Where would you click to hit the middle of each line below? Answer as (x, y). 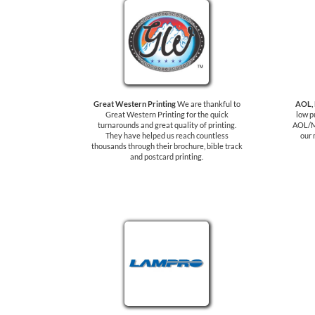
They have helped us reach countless (167, 135)
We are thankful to (208, 104)
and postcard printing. (167, 156)
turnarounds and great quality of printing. (167, 125)
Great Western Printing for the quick (167, 114)
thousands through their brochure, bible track (167, 146)
